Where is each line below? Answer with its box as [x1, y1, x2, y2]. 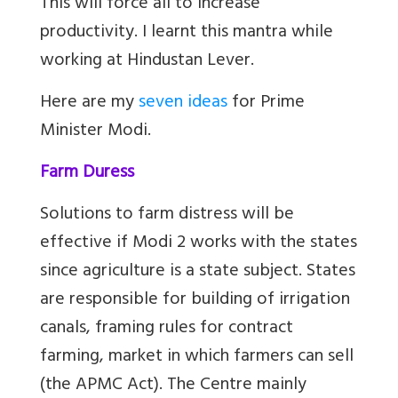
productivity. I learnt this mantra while [40, 17, 333, 51]
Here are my [40, 87, 139, 121]
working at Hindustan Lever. [40, 45, 254, 79]
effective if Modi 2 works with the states [40, 227, 357, 261]
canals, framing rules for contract [40, 313, 293, 346]
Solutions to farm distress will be [40, 199, 294, 233]
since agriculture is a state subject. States [40, 256, 355, 290]
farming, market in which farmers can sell [40, 341, 354, 375]
